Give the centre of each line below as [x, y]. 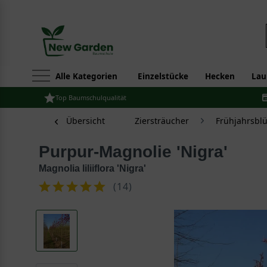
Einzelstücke [163, 76]
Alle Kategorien [86, 76]
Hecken [220, 76]
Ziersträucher [162, 121]
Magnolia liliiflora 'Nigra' [92, 168]
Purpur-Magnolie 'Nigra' [139, 152]
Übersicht [86, 121]
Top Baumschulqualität [91, 97]
